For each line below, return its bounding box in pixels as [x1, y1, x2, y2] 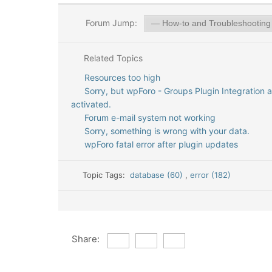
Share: [71, 233, 100, 245]
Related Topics [81, 53, 143, 63]
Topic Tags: [83, 170, 131, 180]
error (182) [190, 170, 231, 180]
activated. [71, 99, 111, 109]
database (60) [130, 170, 186, 180]
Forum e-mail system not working [84, 112, 216, 123]
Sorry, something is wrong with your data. [84, 126, 250, 136]
